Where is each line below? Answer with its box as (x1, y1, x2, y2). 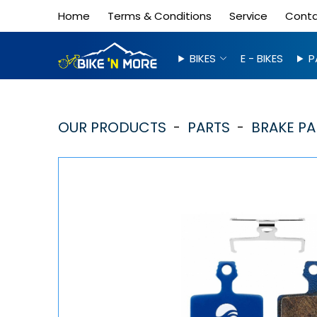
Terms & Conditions (108, 8, 212, 23)
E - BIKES (241, 51, 284, 66)
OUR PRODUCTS (58, 117, 167, 137)
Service (229, 8, 268, 23)
